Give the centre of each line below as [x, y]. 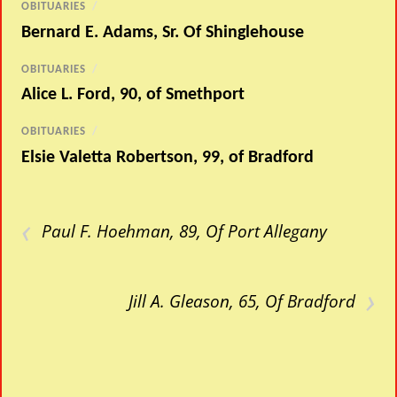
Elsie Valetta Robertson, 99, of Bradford [168, 158]
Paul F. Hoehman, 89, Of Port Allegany [185, 231]
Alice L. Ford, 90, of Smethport [133, 95]
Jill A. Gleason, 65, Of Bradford [241, 301]
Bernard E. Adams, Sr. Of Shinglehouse [163, 32]
